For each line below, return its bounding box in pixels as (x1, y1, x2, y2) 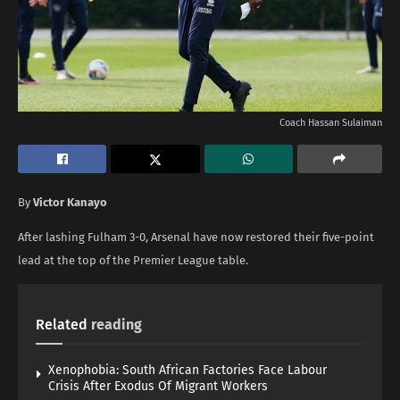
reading (91, 315, 142, 333)
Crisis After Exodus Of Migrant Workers (48, 378, 268, 394)
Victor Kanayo (33, 195, 110, 209)
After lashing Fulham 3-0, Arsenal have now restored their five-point (18, 229, 374, 244)
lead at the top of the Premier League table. (18, 253, 248, 267)
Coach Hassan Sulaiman (279, 116, 382, 129)
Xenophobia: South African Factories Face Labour (48, 362, 327, 378)
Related (36, 315, 87, 333)
